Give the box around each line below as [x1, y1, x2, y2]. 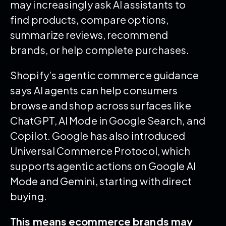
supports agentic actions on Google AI [10, 159, 196, 172]
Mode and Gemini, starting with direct [10, 174, 192, 187]
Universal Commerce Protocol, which [10, 144, 191, 157]
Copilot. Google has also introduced [10, 129, 186, 142]
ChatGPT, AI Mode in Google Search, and [10, 114, 205, 127]
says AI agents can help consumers [10, 83, 178, 96]
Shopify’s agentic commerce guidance [10, 68, 199, 81]
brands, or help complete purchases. [10, 43, 190, 56]
